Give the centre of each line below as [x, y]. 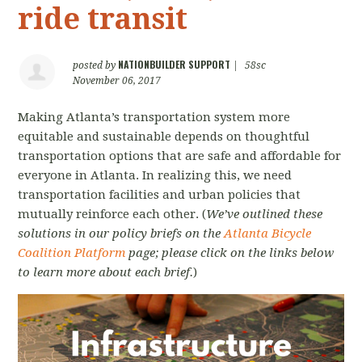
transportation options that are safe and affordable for [180, 156]
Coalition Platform [72, 253]
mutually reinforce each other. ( [112, 214]
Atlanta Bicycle [268, 234]
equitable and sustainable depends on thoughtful [164, 137]
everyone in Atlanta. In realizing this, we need [155, 175]
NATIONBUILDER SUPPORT [175, 64]
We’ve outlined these [265, 214]
